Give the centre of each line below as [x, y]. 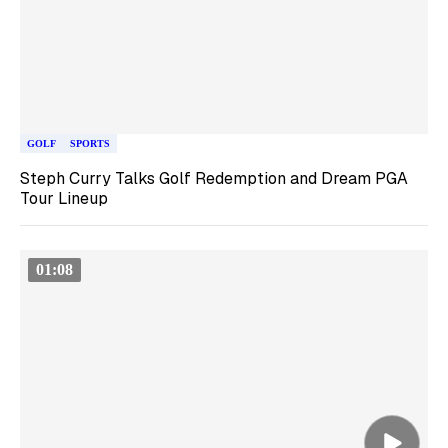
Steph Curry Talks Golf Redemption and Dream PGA [214, 178]
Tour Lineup [64, 198]
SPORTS [90, 143]
